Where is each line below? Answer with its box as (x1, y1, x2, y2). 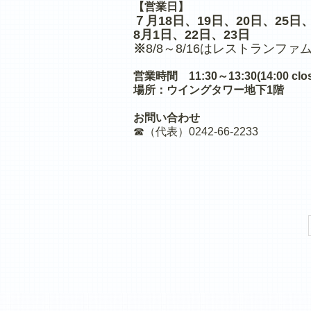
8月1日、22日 (133, 28, 211, 42)
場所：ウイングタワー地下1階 (133, 84, 284, 96)
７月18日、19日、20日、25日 (133, 14, 301, 28)
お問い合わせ (133, 112, 200, 124)
